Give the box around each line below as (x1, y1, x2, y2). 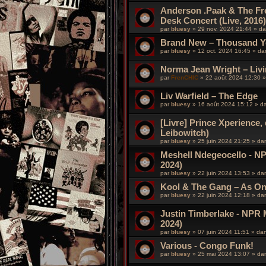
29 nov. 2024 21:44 (198, 26, 254, 33)
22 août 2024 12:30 (205, 74, 262, 81)
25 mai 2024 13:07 (198, 251, 252, 258)
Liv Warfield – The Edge (160, 91, 258, 102)
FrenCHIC (171, 74, 198, 81)
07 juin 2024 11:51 (198, 229, 251, 236)
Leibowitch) (160, 128, 209, 138)
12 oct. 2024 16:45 (198, 47, 252, 55)
